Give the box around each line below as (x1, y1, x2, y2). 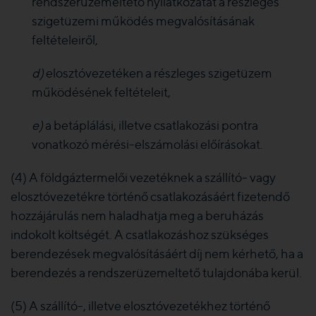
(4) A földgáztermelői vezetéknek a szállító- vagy (11, 170, 276, 185)
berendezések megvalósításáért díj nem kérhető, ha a (11, 246, 303, 261)
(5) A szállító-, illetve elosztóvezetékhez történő (11, 298, 270, 313)
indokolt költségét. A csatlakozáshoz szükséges (11, 227, 269, 242)
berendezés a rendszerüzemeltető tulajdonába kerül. (11, 265, 302, 280)
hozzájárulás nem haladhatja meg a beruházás (11, 208, 264, 223)
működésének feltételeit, (32, 85, 171, 99)
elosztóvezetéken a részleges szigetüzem (46, 66, 272, 80)
